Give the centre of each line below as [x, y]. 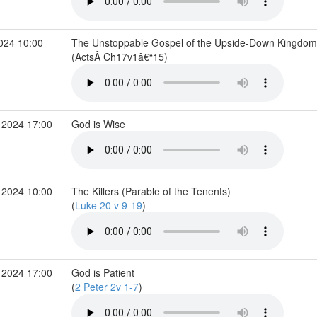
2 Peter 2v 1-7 [106, 287]
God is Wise [99, 124]
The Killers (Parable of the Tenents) [151, 191]
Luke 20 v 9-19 [108, 205]
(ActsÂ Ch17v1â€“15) [121, 57]
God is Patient [103, 272]
